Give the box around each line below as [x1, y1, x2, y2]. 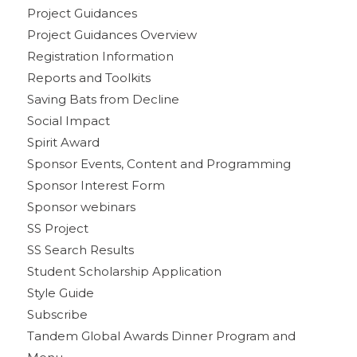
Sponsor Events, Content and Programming [26, 155, 291, 171]
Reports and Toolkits [26, 69, 151, 85]
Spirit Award [26, 134, 100, 150]
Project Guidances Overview [26, 26, 197, 42]
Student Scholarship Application [26, 263, 222, 279]
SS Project [26, 220, 88, 236]
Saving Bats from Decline [26, 91, 179, 107]
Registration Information [26, 48, 174, 64]
